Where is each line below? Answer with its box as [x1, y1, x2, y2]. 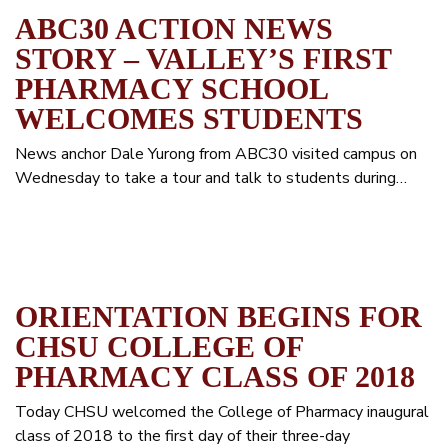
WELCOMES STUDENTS [15, 102, 363, 135]
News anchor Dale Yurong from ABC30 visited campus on [15, 143, 417, 165]
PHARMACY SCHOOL [15, 72, 327, 105]
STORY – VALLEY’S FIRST [15, 42, 391, 75]
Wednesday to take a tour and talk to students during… [15, 167, 407, 189]
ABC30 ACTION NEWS [15, 12, 333, 45]
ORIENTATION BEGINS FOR [15, 300, 422, 333]
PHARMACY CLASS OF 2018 [15, 360, 415, 393]
